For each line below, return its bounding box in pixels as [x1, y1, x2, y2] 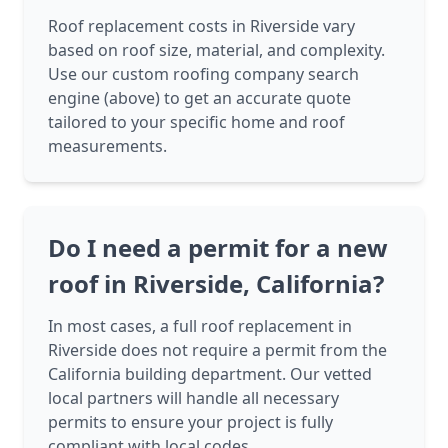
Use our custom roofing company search [48, 63, 359, 86]
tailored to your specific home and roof [48, 111, 345, 134]
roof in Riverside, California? [48, 267, 384, 301]
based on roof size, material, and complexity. [48, 39, 385, 62]
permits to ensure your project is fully [48, 411, 333, 434]
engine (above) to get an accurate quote [48, 87, 351, 110]
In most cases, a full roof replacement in [48, 315, 352, 338]
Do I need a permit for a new [48, 231, 388, 265]
